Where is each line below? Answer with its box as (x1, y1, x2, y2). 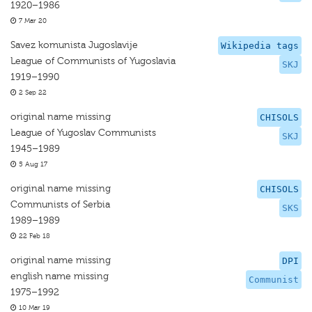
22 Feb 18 (17, 232, 50, 240)
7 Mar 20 (17, 17, 47, 25)
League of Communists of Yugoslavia (10, 55, 175, 67)
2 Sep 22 (17, 88, 47, 97)
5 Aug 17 (17, 160, 47, 169)
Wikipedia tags (221, 40, 299, 51)
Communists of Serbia (10, 198, 110, 210)
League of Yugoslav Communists (10, 127, 156, 139)
